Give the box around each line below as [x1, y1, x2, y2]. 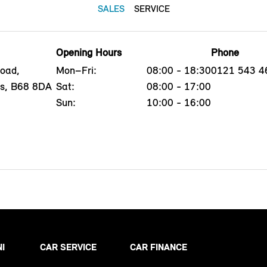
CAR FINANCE [130, 241, 187, 253]
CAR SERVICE [40, 241, 97, 253]
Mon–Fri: [55, 63, 97, 77]
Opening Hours [55, 45, 122, 59]
